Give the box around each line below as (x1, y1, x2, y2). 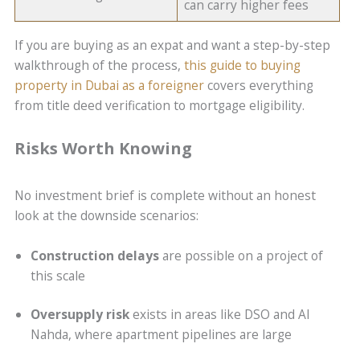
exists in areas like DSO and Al (129, 305, 310, 324)
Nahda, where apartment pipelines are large (31, 325, 296, 344)
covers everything (204, 76, 314, 94)
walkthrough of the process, (14, 55, 185, 74)
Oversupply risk (31, 305, 130, 324)
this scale (31, 267, 89, 285)
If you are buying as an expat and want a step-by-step (14, 35, 331, 54)
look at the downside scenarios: (14, 207, 202, 225)
